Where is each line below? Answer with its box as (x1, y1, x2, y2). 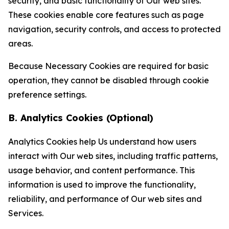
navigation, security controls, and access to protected (8, 24, 221, 34)
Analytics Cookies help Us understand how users (8, 136, 196, 147)
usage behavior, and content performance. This (8, 165, 195, 175)
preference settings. (8, 89, 86, 100)
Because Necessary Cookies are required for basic (8, 61, 209, 71)
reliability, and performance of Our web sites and (8, 194, 202, 204)
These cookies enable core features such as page (8, 10, 204, 20)
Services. (8, 208, 43, 218)
